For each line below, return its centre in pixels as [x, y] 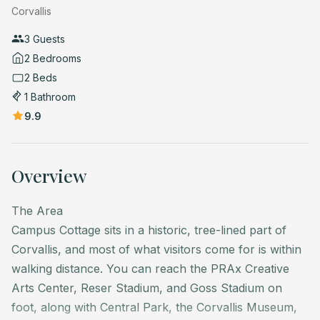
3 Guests [45, 39]
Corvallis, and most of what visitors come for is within [156, 249]
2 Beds [41, 77]
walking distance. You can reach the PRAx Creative [150, 268]
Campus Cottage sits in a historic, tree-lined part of [149, 230]
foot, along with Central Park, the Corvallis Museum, [154, 307]
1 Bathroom [50, 96]
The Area [37, 210]
